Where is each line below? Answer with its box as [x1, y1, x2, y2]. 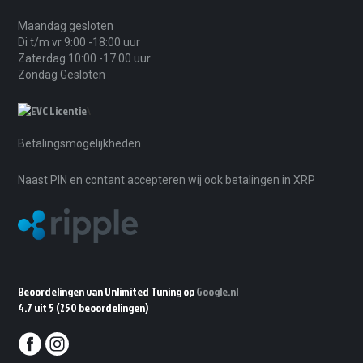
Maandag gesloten [28, 19, 114, 33]
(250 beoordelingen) [56, 299, 149, 315]
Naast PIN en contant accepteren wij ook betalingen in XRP [25, 173, 316, 187]
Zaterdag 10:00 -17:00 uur [18, 52, 152, 66]
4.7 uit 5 [18, 299, 57, 315]
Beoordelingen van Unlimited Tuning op [18, 283, 197, 299]
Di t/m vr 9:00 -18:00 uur [18, 36, 141, 49]
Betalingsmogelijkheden [25, 137, 142, 151]
